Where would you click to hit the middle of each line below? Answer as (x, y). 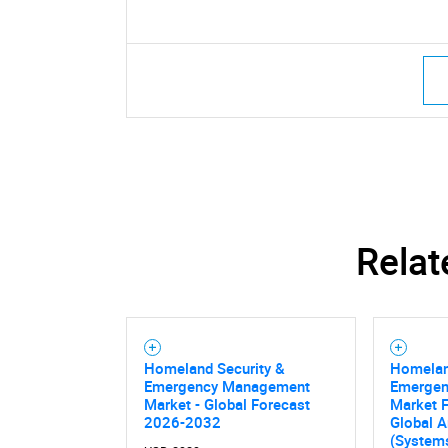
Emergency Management (226, 386)
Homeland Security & (214, 368)
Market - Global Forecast (226, 404)
